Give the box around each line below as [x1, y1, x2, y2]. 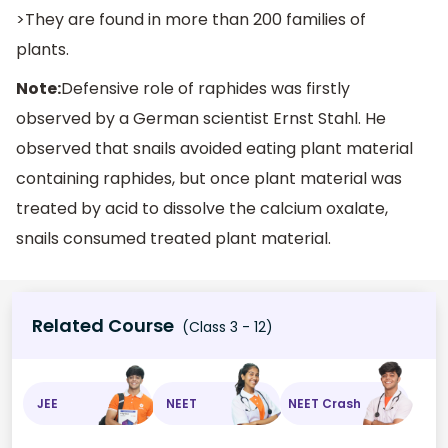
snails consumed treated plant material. [16, 227, 331, 251]
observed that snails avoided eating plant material [16, 137, 413, 161]
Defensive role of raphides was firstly [61, 77, 350, 101]
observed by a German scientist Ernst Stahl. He [16, 107, 386, 131]
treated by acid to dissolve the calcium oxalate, [16, 197, 388, 221]
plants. [16, 37, 69, 61]
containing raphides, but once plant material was [16, 167, 402, 191]
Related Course [32, 313, 174, 339]
